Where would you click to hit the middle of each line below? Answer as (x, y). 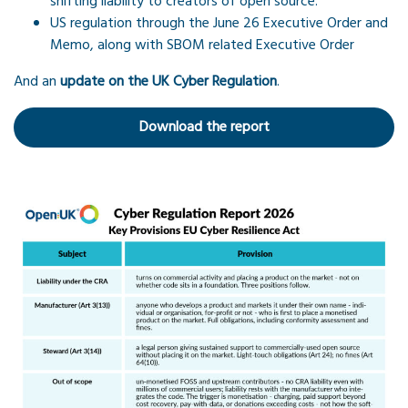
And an (37, 82)
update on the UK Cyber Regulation (168, 82)
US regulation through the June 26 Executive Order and (219, 24)
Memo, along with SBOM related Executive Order (202, 46)
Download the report (204, 128)
